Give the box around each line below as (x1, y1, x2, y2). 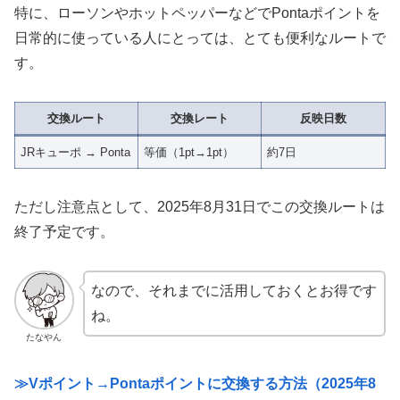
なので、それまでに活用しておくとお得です (90, 282, 377, 298)
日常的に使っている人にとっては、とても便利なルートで (14, 30, 386, 46)
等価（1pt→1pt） (144, 146, 235, 160)
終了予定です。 (14, 223, 114, 239)
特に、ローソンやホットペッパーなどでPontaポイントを (14, 5, 380, 21)
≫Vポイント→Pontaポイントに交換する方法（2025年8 (14, 376, 376, 391)
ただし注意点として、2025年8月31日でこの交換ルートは (14, 198, 385, 214)
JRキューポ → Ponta (21, 146, 131, 160)
